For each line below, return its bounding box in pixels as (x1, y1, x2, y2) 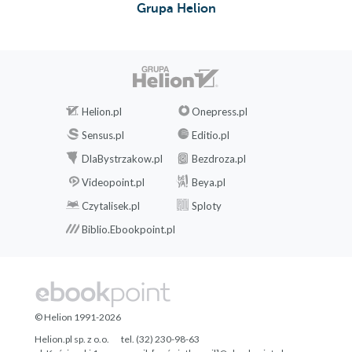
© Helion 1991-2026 (35, 310, 121, 323)
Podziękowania (66, 31, 138, 46)
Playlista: (66, 60, 110, 74)
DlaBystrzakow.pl (82, 152, 163, 165)
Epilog (66, 3, 96, 17)
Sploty (192, 199, 222, 212)
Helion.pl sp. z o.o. (35, 332, 109, 345)
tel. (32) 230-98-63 (121, 332, 200, 345)
